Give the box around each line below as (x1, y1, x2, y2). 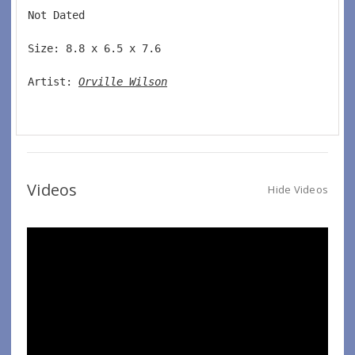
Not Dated (28, 8, 97, 21)
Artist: (28, 74, 78, 88)
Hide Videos (268, 181, 328, 197)
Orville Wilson (78, 74, 167, 88)
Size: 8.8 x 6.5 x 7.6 (28, 41, 167, 55)
